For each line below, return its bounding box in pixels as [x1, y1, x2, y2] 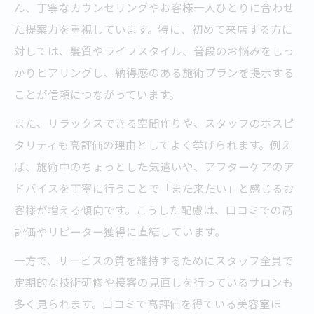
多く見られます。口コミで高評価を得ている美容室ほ [14, 296, 282, 312]
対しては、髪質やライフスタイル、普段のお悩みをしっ [14, 43, 294, 59]
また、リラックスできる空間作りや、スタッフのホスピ [14, 115, 294, 131]
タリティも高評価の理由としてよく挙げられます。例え [14, 137, 292, 153]
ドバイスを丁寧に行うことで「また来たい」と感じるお [14, 180, 294, 196]
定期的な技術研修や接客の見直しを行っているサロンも [14, 274, 294, 290]
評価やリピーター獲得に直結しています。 [14, 224, 226, 240]
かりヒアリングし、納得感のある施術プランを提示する [14, 64, 294, 81]
